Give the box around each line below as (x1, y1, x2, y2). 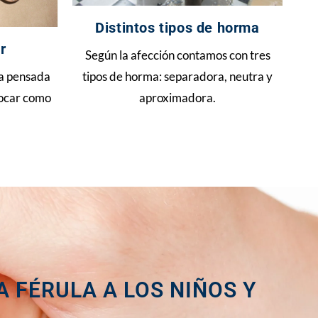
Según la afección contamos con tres (84, 48, 270, 62)
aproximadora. (139, 90, 216, 105)
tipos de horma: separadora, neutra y (82, 69, 273, 84)
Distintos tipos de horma (95, 19, 260, 36)
